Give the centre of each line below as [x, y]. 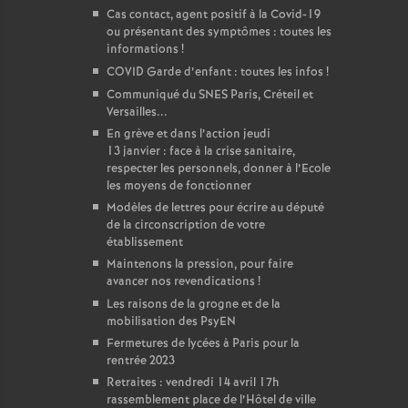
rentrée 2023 [141, 361]
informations [143, 50]
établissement [145, 243]
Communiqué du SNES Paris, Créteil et [210, 95]
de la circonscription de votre [186, 225]
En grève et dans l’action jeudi [189, 134]
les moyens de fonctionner [179, 186]
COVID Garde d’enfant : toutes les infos [215, 72]
